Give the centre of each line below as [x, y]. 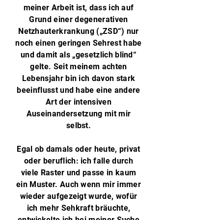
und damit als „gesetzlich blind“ [79, 55]
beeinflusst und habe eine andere [79, 90]
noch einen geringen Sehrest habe [79, 43]
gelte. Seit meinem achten [79, 67]
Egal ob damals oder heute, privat [79, 149]
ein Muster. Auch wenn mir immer [79, 184]
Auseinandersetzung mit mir [79, 114]
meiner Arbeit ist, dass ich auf [79, 8]
